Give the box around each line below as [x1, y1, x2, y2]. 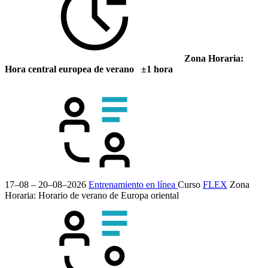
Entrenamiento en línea [89, 179, 178, 190]
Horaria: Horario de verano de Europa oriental [5, 190, 179, 200]
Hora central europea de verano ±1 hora [5, 63, 173, 74]
